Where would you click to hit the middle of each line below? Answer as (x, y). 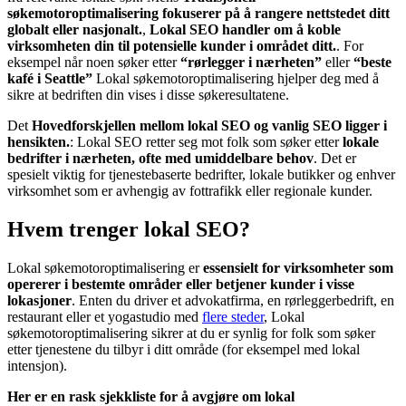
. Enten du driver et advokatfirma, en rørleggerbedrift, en (233, 301)
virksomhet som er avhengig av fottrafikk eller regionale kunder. (190, 191)
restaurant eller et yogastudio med (105, 317)
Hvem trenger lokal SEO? (129, 230)
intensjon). (37, 366)
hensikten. (39, 142)
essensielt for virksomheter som (298, 268)
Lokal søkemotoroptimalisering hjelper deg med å (236, 79)
